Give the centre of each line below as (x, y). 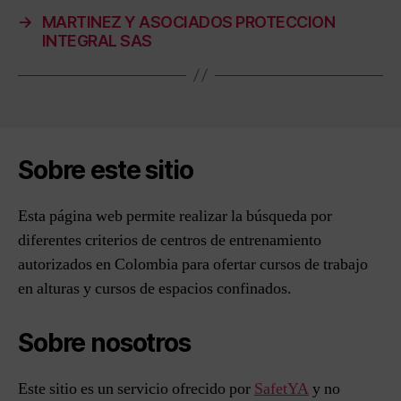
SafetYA (282, 388)
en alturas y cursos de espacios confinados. (155, 288)
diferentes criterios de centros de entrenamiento (170, 240)
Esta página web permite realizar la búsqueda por (175, 216)
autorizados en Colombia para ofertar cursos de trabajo (193, 264)
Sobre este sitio (106, 170)
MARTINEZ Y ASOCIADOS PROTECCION (188, 21)
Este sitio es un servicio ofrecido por (136, 388)
